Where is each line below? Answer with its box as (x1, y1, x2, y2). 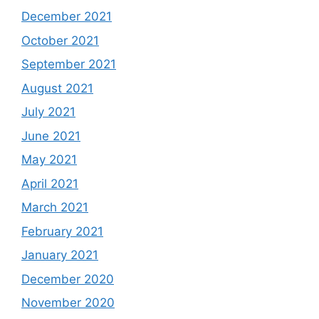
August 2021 (21, 80, 93, 95)
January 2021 (21, 248, 98, 262)
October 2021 (21, 33, 99, 48)
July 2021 (21, 105, 75, 119)
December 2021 (21, 9, 112, 23)
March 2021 (21, 200, 88, 214)
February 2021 (21, 224, 103, 239)
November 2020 (21, 296, 115, 310)
